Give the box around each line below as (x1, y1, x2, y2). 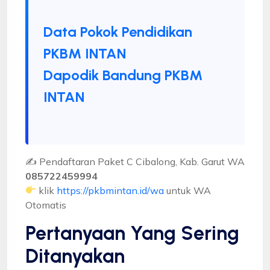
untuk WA (164, 184, 212, 196)
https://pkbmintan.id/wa (57, 184, 165, 196)
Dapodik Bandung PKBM (43, 66, 202, 84)
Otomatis (25, 198, 66, 211)
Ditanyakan (25, 244, 125, 268)
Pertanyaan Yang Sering (25, 221, 239, 245)
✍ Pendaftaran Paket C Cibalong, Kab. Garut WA (25, 155, 245, 168)
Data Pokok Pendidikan (43, 22, 192, 40)
